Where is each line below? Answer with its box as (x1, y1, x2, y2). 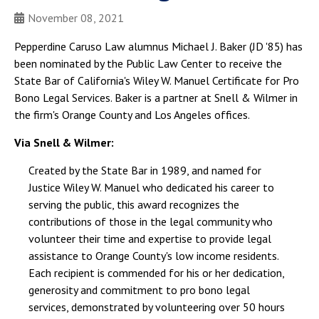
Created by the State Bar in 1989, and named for (28, 163, 262, 178)
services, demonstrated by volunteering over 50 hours (28, 300, 286, 315)
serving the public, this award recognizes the (28, 197, 240, 212)
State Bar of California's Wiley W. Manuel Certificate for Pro (14, 73, 299, 88)
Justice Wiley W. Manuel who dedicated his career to (28, 180, 275, 195)
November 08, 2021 (28, 11, 124, 26)
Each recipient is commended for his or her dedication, (28, 266, 285, 281)
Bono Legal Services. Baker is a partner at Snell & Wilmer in (14, 90, 298, 105)
